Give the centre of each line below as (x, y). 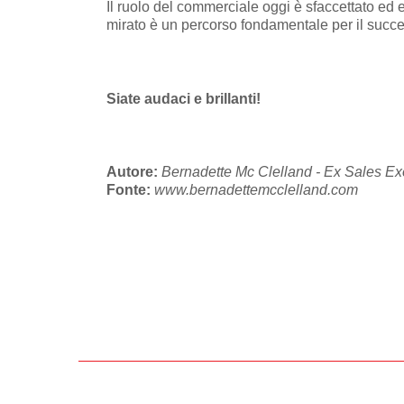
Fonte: (130, 189)
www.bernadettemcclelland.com (256, 189)
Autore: (134, 171)
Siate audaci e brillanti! (185, 98)
